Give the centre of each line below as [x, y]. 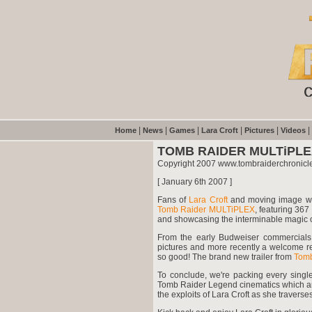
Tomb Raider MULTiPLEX [206, 210]
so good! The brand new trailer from [226, 257]
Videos [293, 130]
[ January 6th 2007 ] [195, 182]
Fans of [173, 200]
